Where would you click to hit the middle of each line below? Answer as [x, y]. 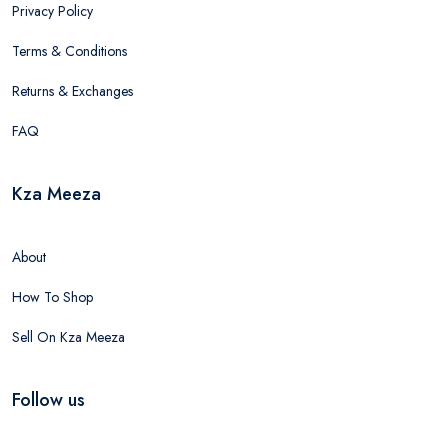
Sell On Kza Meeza [68, 337]
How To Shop [52, 297]
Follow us [48, 400]
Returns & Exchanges [72, 91]
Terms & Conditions [69, 51]
